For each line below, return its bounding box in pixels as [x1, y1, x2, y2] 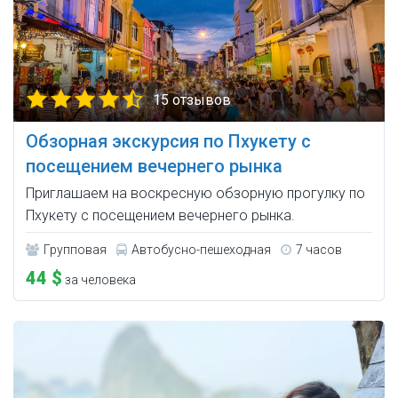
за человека [62, 272, 136, 287]
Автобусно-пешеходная [131, 242, 271, 257]
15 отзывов [153, 91, 231, 108]
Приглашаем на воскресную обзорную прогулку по [26, 184, 365, 202]
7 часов [296, 242, 342, 257]
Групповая [44, 242, 107, 257]
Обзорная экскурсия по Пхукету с [26, 130, 311, 152]
